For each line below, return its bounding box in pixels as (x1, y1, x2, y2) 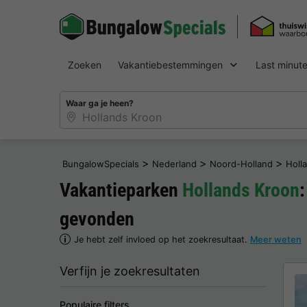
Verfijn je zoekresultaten (60, 263, 200, 278)
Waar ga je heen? (66, 97, 134, 108)
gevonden (60, 207, 134, 230)
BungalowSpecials (62, 158, 139, 169)
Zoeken (68, 59, 101, 71)
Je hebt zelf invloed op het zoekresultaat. (73, 234, 250, 245)
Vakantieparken (60, 178, 182, 201)
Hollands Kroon (182, 178, 299, 201)
